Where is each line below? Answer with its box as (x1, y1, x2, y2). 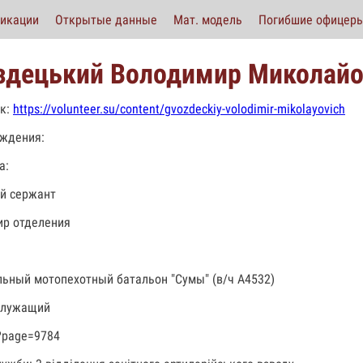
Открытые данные (55, 11, 157, 28)
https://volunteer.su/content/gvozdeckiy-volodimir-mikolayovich (13, 101, 345, 117)
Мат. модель (173, 11, 242, 28)
